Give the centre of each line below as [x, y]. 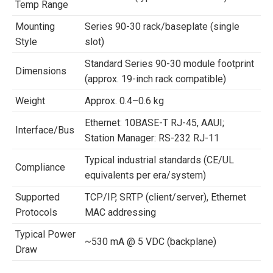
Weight [30, 101]
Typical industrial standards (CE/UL [159, 160]
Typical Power [45, 234]
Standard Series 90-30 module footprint [169, 63]
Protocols [36, 212]
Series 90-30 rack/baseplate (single [162, 26]
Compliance [40, 167]
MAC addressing [120, 212]
